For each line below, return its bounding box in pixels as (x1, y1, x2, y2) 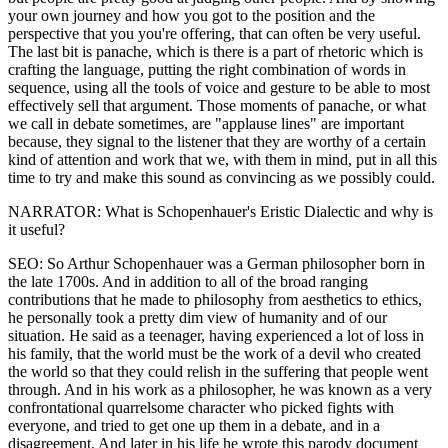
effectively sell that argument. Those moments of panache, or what (8, 96, 426, 114)
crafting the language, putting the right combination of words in (8, 60, 406, 78)
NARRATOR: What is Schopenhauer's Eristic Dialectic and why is (8, 202, 433, 220)
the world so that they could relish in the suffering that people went (8, 362, 428, 380)
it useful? (8, 220, 65, 238)
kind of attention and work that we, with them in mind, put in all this (8, 150, 437, 168)
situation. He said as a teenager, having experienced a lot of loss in (8, 326, 424, 344)
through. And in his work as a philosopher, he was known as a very (8, 380, 432, 398)
